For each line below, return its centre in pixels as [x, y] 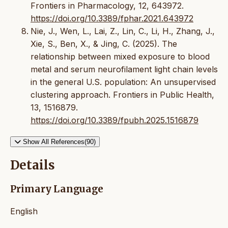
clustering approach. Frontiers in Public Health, [122, 94]
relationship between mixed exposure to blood [120, 56]
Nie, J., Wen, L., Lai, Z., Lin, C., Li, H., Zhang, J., [123, 31]
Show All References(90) [59, 141]
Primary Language [57, 189]
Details [33, 165]
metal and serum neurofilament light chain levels [124, 69]
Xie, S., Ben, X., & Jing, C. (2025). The [104, 44]
